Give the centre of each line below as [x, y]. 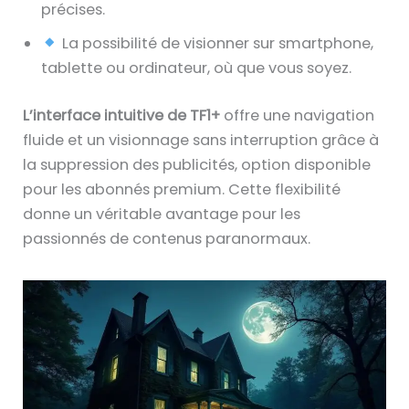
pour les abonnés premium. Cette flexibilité [182, 189]
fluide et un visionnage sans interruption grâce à [201, 140]
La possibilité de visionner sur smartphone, [215, 43]
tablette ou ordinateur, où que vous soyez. [197, 68]
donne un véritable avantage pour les [162, 214]
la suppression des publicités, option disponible [197, 164]
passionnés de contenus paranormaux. [167, 238]
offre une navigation [298, 115]
